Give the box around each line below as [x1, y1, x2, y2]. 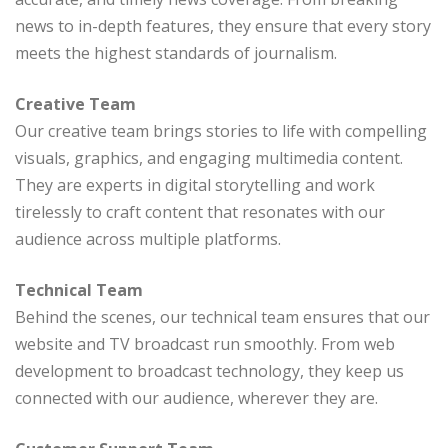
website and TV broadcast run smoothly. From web [15, 333, 395, 356]
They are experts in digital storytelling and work [15, 174, 375, 197]
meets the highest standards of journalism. [15, 42, 337, 65]
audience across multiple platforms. [15, 228, 281, 251]
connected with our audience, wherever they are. [15, 387, 378, 410]
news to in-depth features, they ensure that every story [15, 15, 431, 38]
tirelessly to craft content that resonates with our [15, 201, 385, 224]
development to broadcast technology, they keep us [15, 360, 404, 383]
